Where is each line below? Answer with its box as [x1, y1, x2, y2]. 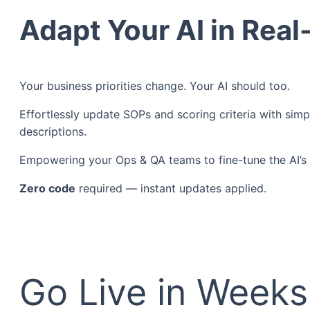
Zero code [19, 181, 75, 196]
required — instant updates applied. [75, 181, 266, 196]
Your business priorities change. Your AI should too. [19, 79, 290, 93]
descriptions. [19, 125, 86, 139]
